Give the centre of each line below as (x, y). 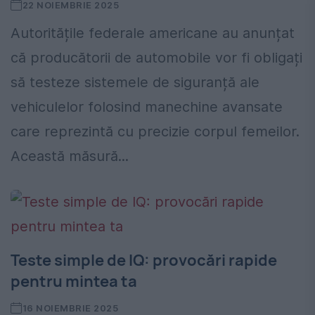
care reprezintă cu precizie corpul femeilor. (155, 132)
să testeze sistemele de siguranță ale (135, 83)
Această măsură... (70, 156)
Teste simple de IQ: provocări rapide (144, 261)
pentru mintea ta (74, 282)
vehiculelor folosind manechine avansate (147, 107)
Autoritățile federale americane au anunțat (153, 33)
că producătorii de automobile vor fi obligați (156, 58)
